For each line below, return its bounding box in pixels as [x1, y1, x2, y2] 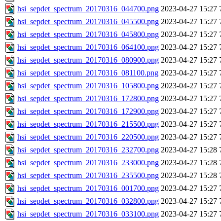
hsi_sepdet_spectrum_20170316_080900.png [17, 56, 159, 65]
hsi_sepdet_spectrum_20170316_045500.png [17, 17, 159, 26]
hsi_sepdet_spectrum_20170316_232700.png [17, 146, 159, 154]
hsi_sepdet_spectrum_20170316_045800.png [17, 30, 159, 39]
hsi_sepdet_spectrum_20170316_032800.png [17, 197, 159, 206]
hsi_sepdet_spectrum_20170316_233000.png [17, 158, 159, 167]
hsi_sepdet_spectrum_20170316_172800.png [17, 94, 159, 103]
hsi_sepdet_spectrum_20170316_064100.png [17, 43, 159, 52]
